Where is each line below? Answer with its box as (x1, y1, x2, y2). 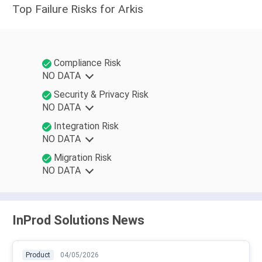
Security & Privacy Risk (53, 89, 149, 101)
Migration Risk (53, 152, 112, 164)
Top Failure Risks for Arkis (12, 2, 143, 16)
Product (26, 251, 50, 260)
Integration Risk (53, 120, 119, 132)
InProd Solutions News (12, 213, 144, 228)
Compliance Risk (53, 57, 121, 69)
